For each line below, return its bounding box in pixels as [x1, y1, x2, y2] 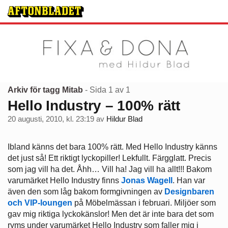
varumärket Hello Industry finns [8, 176, 121, 185]
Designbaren [164, 187, 214, 196]
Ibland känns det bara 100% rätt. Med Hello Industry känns [8, 142, 217, 152]
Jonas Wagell [121, 176, 173, 185]
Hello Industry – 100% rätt [8, 98, 180, 114]
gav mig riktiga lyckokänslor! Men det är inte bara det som [8, 210, 214, 219]
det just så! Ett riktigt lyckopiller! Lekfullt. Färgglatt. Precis [8, 154, 211, 163]
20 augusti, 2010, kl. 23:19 [8, 115, 94, 124]
